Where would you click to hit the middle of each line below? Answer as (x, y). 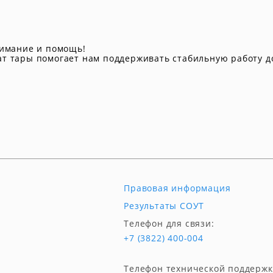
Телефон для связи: (169, 223)
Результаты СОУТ (164, 206)
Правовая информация (177, 188)
